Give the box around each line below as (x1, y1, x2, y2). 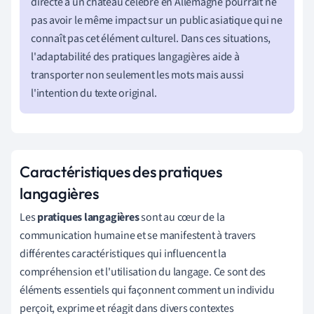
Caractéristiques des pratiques (20, 161, 222, 182)
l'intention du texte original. (31, 85, 157, 101)
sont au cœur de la (139, 209, 225, 225)
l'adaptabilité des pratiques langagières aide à (31, 48, 240, 64)
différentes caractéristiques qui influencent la (20, 245, 226, 261)
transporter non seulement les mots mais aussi (31, 67, 245, 83)
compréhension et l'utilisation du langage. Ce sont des (20, 264, 266, 280)
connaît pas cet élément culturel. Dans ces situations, (31, 30, 271, 46)
